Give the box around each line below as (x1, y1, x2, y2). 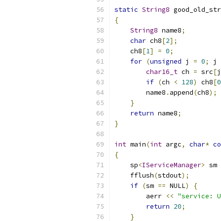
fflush (114, 171, 154, 180)
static (114, 5, 138, 14)
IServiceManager (142, 161, 201, 169)
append (170, 88, 193, 97)
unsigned (150, 57, 182, 66)
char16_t (146, 68, 178, 76)
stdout (158, 171, 182, 180)
